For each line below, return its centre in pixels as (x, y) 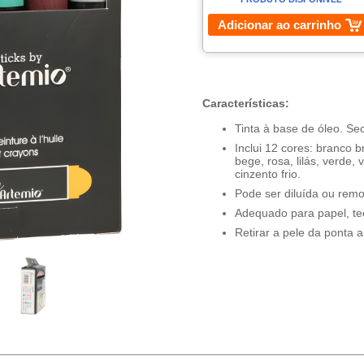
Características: (245, 103)
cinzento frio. (267, 174)
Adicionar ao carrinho (279, 25)
